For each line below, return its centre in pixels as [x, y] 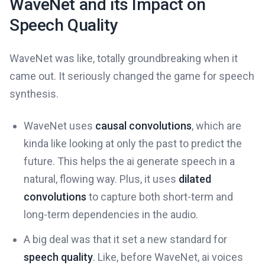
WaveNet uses [59, 126]
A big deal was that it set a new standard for [125, 239]
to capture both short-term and [160, 197]
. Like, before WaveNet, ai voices [168, 257]
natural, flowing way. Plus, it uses [101, 179]
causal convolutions [143, 126]
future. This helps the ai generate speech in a [129, 161]
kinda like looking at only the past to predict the [133, 143]
